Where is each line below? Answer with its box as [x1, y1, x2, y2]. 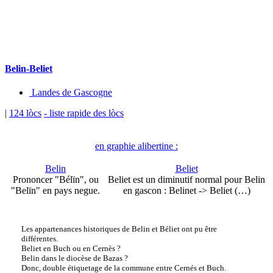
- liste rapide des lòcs [44, 108, 124, 119]
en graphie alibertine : [95, 141, 178, 152]
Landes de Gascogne [29, 87, 112, 98]
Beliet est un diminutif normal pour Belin [108, 174, 265, 185]
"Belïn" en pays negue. [11, 185, 100, 196]
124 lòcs [9, 108, 41, 119]
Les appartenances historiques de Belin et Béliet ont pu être [21, 224, 217, 234]
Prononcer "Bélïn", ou [12, 174, 99, 185]
